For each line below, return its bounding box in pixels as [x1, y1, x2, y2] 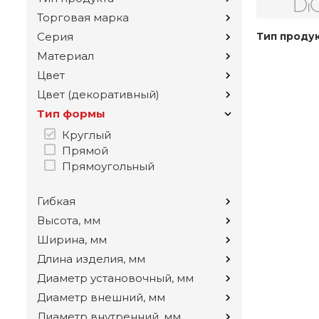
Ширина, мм [37, 233, 107, 247]
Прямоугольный [62, 159, 155, 174]
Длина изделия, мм [37, 252, 145, 266]
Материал [37, 49, 94, 63]
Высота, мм [37, 214, 100, 228]
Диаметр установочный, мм [37, 271, 194, 286]
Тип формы [37, 107, 105, 121]
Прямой [62, 144, 108, 158]
